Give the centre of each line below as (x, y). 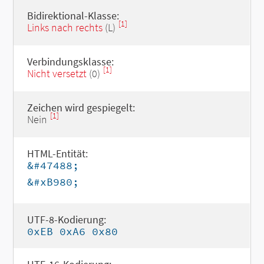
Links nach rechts (65, 27)
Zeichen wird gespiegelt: (81, 108)
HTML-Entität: (57, 154)
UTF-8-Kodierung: (66, 220)
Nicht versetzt (57, 73)
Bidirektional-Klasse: (73, 16)
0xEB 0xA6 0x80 (72, 231)
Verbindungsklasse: (70, 62)
